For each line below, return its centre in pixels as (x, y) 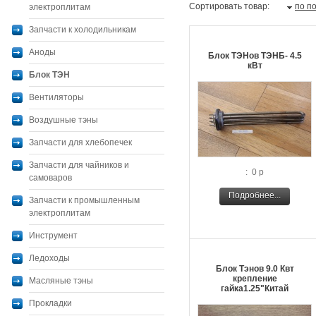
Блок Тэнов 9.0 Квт (255, 269)
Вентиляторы (56, 97)
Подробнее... (255, 195)
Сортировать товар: (230, 6)
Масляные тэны (61, 281)
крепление (255, 279)
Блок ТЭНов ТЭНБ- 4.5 (255, 56)
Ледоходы (49, 258)
